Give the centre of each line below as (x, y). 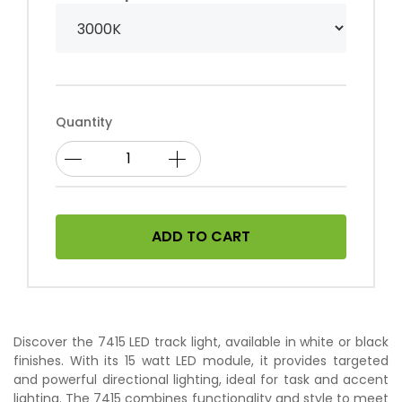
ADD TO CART (201, 236)
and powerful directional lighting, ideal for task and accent (201, 379)
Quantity (84, 122)
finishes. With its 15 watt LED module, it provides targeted (201, 360)
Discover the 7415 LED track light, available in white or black (201, 341)
